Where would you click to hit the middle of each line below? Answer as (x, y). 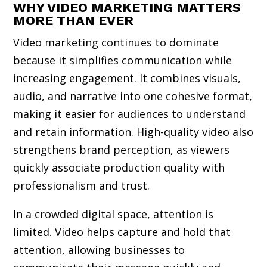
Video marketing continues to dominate (116, 42)
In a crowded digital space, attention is (114, 214)
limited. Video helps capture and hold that (122, 232)
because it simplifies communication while (123, 60)
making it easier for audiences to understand (130, 114)
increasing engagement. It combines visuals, (127, 78)
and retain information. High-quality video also (133, 131)
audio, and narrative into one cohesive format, (133, 96)
